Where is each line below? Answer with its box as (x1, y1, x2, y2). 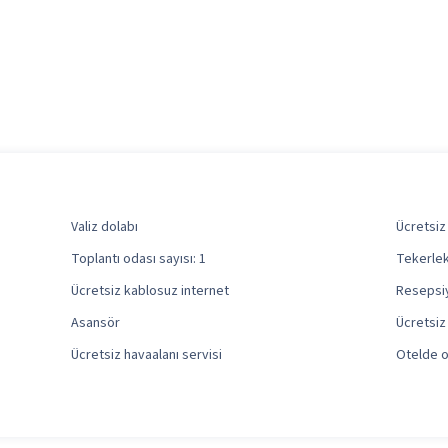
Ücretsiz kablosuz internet (71, 281, 230, 302)
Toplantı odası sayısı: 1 (71, 249, 207, 270)
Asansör (71, 313, 121, 334)
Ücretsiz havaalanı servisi (71, 345, 223, 366)
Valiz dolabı (71, 217, 139, 238)
